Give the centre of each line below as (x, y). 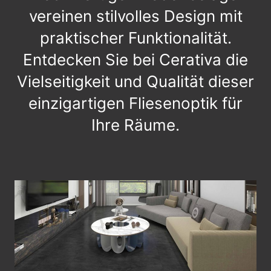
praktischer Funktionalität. (135, 38)
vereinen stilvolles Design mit (135, 16)
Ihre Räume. (135, 125)
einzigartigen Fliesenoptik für (135, 103)
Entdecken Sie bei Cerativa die (135, 60)
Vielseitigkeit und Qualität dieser (135, 82)
